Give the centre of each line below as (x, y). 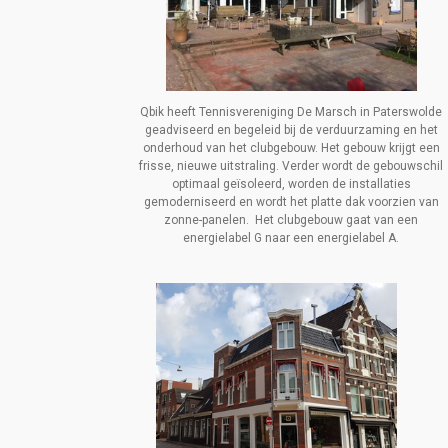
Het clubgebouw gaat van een (337, 220)
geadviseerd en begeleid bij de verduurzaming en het (291, 130)
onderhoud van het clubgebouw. (231, 148)
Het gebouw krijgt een (380, 148)
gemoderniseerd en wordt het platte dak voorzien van (291, 202)
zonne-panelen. (210, 220)
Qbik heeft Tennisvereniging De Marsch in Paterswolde (291, 112)
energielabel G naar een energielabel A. (291, 238)
